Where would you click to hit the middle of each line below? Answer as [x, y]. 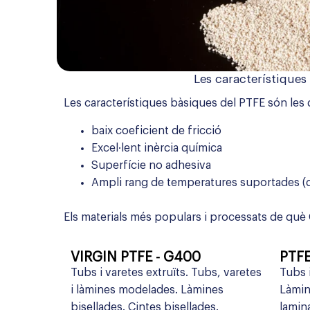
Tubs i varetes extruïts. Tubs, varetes [166, 273]
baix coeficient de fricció [156, 131]
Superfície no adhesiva [151, 166]
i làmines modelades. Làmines [147, 290]
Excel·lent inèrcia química [157, 148]
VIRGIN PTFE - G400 [136, 258]
